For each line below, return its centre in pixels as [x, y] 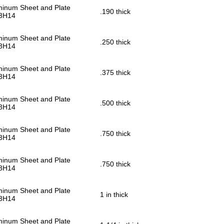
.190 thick [115, 12]
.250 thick [115, 42]
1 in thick [114, 195]
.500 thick [115, 103]
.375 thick [115, 73]
